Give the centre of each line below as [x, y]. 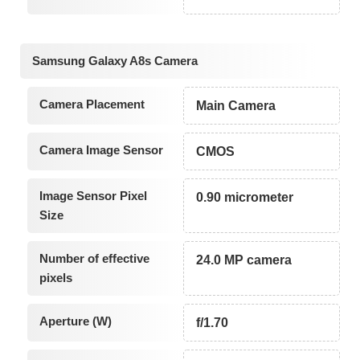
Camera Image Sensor [101, 149]
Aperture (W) [75, 321]
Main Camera [236, 105]
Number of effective [94, 258]
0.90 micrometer [245, 197]
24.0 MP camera [244, 260]
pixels [55, 277]
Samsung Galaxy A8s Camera [115, 60]
